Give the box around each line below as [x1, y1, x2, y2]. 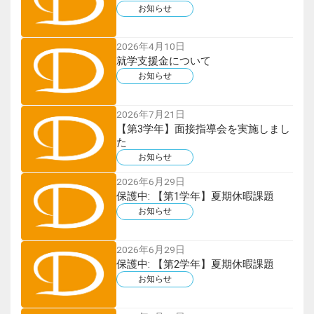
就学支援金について [116, 55, 211, 68]
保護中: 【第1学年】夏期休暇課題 [116, 190, 274, 203]
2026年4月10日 [116, 41, 185, 53]
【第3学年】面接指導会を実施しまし [116, 122, 290, 135]
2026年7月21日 [116, 108, 185, 120]
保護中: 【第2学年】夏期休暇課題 [116, 257, 274, 271]
